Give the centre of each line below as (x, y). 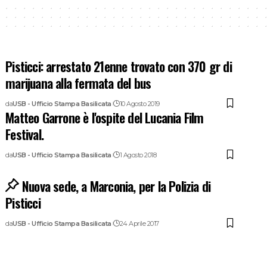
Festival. (25, 134)
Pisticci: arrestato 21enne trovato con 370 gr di (119, 66)
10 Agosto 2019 (139, 103)
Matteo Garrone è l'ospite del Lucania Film (105, 117)
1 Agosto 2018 (138, 155)
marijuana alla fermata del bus (78, 83)
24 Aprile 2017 (139, 223)
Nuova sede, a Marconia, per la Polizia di (117, 186)
